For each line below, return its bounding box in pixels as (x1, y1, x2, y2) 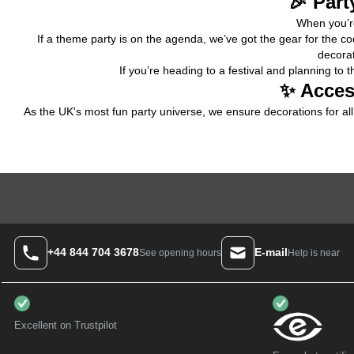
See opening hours (139, 247, 221, 259)
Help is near (288, 247, 340, 258)
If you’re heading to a (119, 63, 228, 77)
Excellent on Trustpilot (14, 318, 117, 331)
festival (228, 63, 263, 77)
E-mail (254, 246, 288, 259)
